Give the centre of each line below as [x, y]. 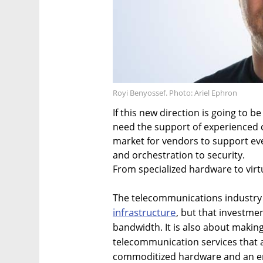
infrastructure [144, 213]
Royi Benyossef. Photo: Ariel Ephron [175, 93]
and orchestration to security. [179, 155]
